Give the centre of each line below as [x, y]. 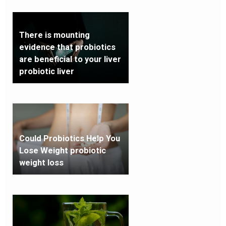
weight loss [41, 162]
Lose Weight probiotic [62, 150]
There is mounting [54, 35]
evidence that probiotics [67, 47]
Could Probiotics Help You [69, 138]
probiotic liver [46, 71]
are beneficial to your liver [70, 59]
